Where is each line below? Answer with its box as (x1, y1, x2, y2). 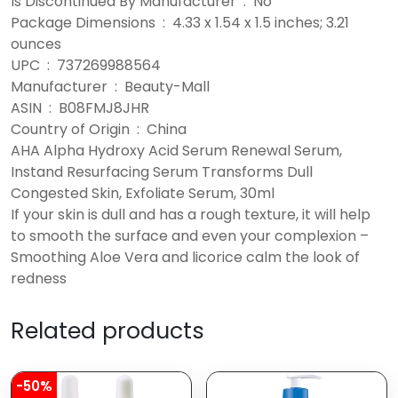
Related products (11, 315, 204, 347)
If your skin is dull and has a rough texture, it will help (11, 204, 370, 226)
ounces (11, 34, 61, 55)
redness (11, 268, 67, 290)
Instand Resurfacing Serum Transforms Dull (11, 162, 313, 183)
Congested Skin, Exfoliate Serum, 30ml (11, 183, 275, 204)
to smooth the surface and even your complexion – (11, 226, 369, 247)
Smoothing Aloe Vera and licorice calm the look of (11, 247, 360, 268)
